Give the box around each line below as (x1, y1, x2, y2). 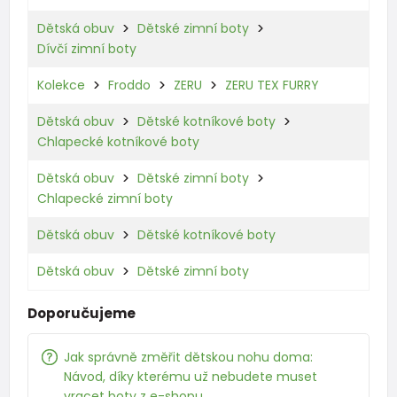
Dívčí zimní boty (36, 40, 136, 58)
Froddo (107, 75, 151, 94)
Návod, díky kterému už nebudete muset (63, 367, 317, 385)
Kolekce (36, 75, 85, 94)
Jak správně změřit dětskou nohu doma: (63, 347, 313, 366)
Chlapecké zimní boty (36, 190, 173, 208)
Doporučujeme (27, 303, 136, 323)
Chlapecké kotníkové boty (36, 133, 199, 152)
